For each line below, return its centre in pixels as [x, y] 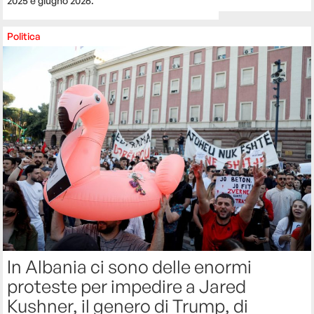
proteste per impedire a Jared [127, 286]
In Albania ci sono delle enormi [130, 267]
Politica [24, 36]
